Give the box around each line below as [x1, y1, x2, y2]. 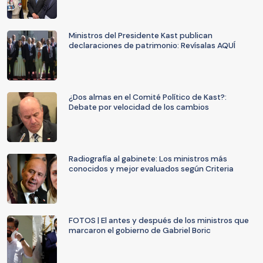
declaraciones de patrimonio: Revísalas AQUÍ [69, 41, 235, 50]
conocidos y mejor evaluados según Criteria [69, 164, 234, 174]
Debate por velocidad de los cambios [69, 102, 209, 112]
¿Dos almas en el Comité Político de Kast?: [69, 92, 227, 102]
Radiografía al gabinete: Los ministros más [69, 154, 227, 164]
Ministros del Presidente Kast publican [69, 31, 213, 41]
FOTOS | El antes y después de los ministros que [69, 215, 249, 225]
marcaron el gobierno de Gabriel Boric [69, 225, 211, 235]
